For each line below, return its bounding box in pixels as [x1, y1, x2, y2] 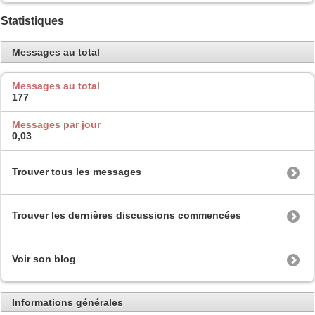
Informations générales [12, 296, 123, 308]
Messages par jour [12, 119, 101, 131]
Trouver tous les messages [12, 165, 141, 177]
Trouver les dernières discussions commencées [12, 209, 241, 221]
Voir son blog [12, 252, 76, 264]
